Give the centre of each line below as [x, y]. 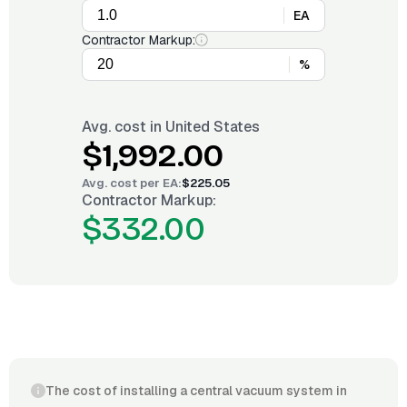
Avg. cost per [122, 183]
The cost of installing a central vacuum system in [196, 391]
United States [213, 127]
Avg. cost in [124, 127]
